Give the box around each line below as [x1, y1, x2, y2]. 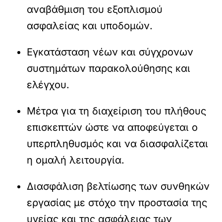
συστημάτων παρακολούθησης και [27, 62, 191, 74]
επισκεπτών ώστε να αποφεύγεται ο [27, 121, 198, 133]
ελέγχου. [27, 78, 70, 91]
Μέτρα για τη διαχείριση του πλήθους [27, 105, 207, 117]
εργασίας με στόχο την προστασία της [27, 196, 208, 209]
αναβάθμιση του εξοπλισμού [27, 3, 163, 15]
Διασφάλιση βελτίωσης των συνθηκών [27, 180, 210, 192]
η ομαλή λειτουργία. [27, 154, 125, 166]
